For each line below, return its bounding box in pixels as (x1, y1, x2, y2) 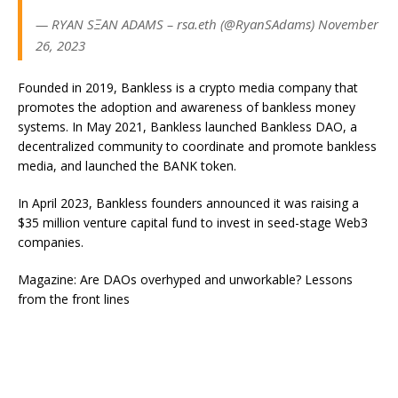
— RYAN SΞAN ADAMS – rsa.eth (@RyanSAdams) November (36, 15, 378, 33)
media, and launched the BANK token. (18, 157, 236, 174)
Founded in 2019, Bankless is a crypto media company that (18, 79, 358, 96)
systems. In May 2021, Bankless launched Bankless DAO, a (18, 118, 357, 135)
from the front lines (18, 291, 130, 307)
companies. (18, 234, 84, 251)
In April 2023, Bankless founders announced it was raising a (18, 195, 359, 211)
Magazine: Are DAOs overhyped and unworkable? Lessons (18, 271, 353, 288)
